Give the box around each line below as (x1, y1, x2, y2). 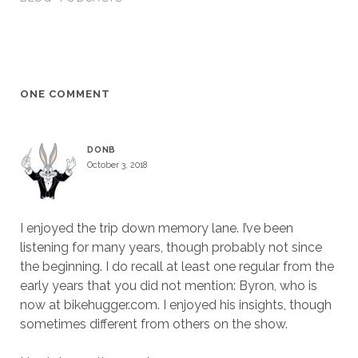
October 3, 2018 (86, 160, 147, 170)
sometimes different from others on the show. (19, 316, 288, 332)
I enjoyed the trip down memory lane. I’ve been (19, 221, 293, 237)
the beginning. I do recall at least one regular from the (19, 259, 334, 275)
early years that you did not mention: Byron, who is (19, 278, 317, 294)
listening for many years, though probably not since (19, 240, 322, 256)
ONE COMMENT (19, 88, 111, 101)
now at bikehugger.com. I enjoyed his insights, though (19, 297, 332, 313)
